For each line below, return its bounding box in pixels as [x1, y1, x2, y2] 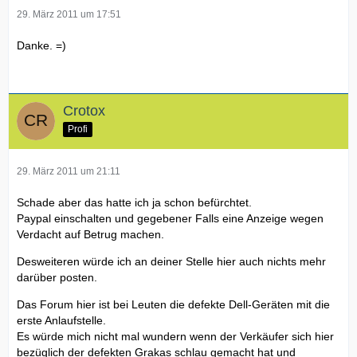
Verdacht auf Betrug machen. [17, 227, 164, 241]
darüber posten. [17, 270, 97, 284]
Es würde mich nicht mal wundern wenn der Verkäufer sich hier [17, 329, 334, 343]
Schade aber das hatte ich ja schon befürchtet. [17, 195, 252, 209]
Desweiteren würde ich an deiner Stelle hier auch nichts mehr [17, 254, 326, 268]
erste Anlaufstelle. [17, 313, 106, 327]
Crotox [63, 102, 105, 119]
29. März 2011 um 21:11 [17, 165, 120, 177]
